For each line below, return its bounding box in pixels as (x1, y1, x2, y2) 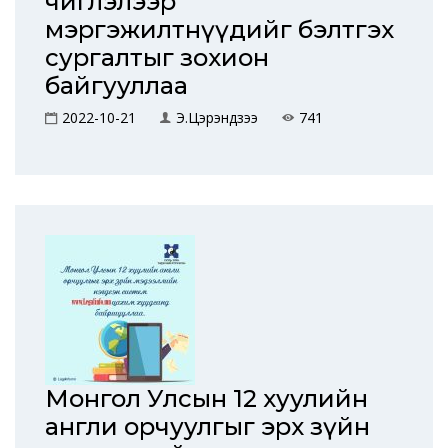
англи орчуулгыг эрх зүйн (45, 412, 370, 441)
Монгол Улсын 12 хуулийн (45, 384, 368, 413)
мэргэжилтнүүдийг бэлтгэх (45, 15, 394, 44)
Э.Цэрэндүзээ (176, 108, 258, 127)
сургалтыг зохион (45, 43, 269, 72)
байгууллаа (45, 71, 188, 100)
